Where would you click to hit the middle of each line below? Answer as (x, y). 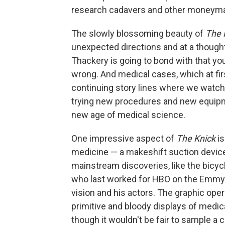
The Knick (197, 139)
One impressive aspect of (124, 139)
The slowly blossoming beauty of (138, 34)
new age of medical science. (128, 115)
